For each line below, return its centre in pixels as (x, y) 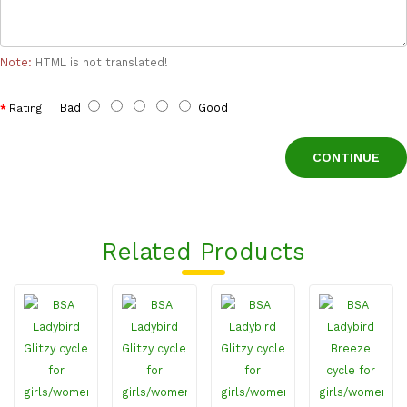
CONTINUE (346, 157)
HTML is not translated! (100, 62)
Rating (25, 108)
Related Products (203, 251)
